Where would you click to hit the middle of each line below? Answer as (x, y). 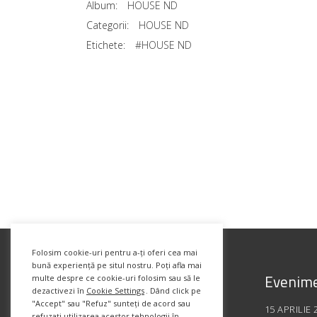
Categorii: (108, 25)
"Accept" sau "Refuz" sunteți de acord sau (111, 303)
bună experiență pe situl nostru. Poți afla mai (117, 265)
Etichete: (106, 45)
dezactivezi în (59, 290)
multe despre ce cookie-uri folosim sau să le (116, 278)
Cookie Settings (115, 290)
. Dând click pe (173, 290)
